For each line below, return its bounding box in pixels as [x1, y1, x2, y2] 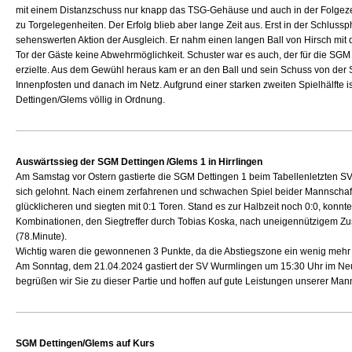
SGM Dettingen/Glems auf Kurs [16, 338, 156, 349]
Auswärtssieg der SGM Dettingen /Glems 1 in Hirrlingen [16, 156, 263, 167]
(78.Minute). [16, 231, 68, 242]
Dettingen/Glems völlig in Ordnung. [16, 94, 166, 105]
